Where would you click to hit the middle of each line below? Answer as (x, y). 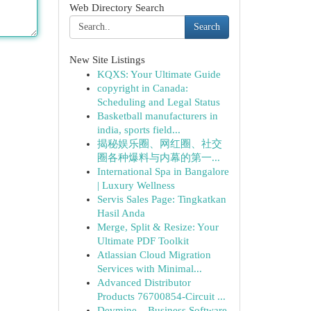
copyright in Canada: (142, 88)
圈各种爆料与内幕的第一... (158, 158)
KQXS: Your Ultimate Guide (159, 74)
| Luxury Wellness (136, 185)
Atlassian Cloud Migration (154, 255)
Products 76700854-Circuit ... (161, 296)
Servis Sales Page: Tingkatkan (161, 199)
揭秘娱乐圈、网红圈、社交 (159, 144)
